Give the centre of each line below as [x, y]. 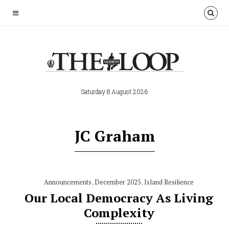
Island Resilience [169, 182]
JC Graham [114, 136]
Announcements [68, 182]
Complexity [119, 213]
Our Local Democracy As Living [119, 198]
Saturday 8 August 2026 [114, 91]
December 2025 [118, 182]
